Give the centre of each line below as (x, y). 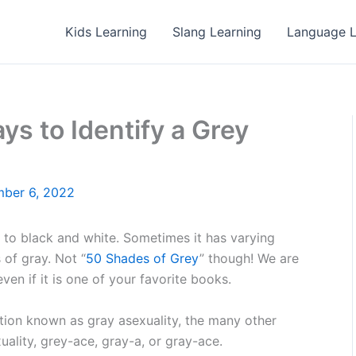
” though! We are (249, 258)
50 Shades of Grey (143, 258)
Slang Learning (217, 32)
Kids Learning (106, 32)
